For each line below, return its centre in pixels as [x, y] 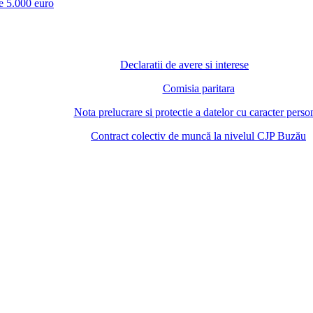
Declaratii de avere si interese [184, 65]
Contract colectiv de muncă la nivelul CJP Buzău [198, 136]
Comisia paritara [198, 88]
